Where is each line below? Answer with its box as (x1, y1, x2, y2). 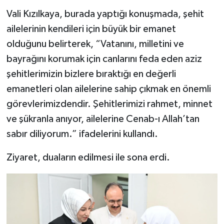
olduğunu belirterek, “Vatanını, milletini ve (6, 38, 184, 49)
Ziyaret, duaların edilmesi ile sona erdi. (6, 152, 170, 162)
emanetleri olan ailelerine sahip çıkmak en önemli (6, 83, 211, 94)
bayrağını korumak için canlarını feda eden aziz (6, 53, 202, 64)
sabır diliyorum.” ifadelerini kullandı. (6, 128, 158, 139)
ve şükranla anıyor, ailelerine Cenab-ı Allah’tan (6, 113, 199, 124)
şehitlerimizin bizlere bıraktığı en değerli (6, 68, 176, 79)
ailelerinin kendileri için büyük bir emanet (6, 23, 176, 34)
